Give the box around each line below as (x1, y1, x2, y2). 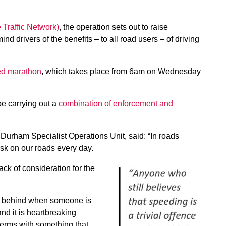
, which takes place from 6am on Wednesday (41, 67, 201, 76)
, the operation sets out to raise (59, 23, 168, 31)
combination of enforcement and (59, 99, 173, 108)
